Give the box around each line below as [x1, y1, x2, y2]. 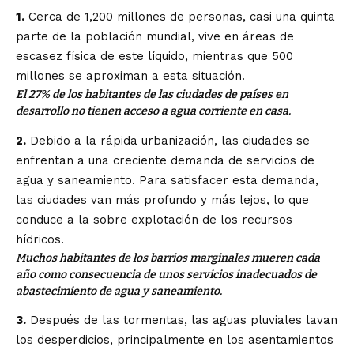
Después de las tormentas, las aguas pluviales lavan [26, 313, 337, 328]
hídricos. [16, 232, 64, 247]
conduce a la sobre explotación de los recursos [16, 212, 292, 227]
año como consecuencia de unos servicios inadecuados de [16, 267, 317, 281]
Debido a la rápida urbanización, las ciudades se [26, 133, 310, 148]
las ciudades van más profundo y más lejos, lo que [16, 192, 309, 207]
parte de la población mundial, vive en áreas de [16, 29, 294, 44]
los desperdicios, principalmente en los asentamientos [16, 333, 333, 348]
